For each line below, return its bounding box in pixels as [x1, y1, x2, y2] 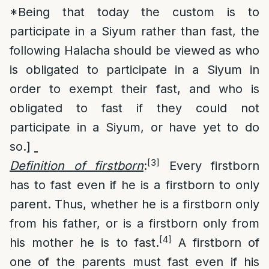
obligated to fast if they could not [10, 101, 259, 115]
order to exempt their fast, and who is [10, 82, 259, 96]
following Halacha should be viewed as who [10, 43, 259, 58]
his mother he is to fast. [10, 235, 159, 250]
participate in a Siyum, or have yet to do [10, 120, 259, 134]
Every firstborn [160, 159, 259, 173]
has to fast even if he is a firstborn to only [10, 178, 259, 192]
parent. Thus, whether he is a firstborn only [10, 197, 259, 211]
